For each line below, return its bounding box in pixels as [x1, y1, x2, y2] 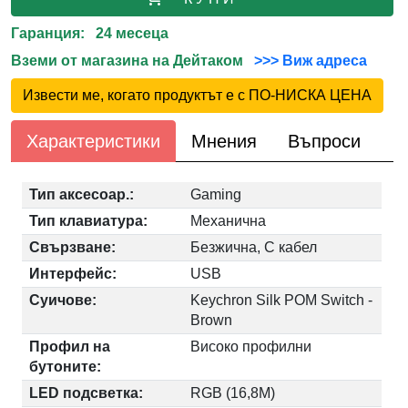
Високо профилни [190, 338, 312, 354]
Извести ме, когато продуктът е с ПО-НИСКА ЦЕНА [23, 87, 372, 103]
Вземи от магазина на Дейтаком [11, 52, 251, 68]
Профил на [29, 338, 111, 354]
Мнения [191, 130, 258, 151]
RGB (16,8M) [190, 384, 276, 401]
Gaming [190, 186, 242, 202]
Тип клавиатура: [29, 212, 148, 229]
